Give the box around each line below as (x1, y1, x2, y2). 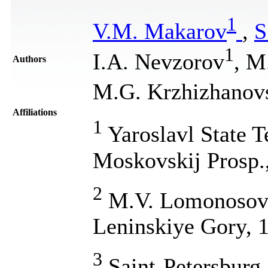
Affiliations (13, 106, 57, 117)
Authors (13, 53, 46, 64)
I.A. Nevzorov (93, 48, 224, 74)
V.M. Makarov (93, 18, 227, 44)
